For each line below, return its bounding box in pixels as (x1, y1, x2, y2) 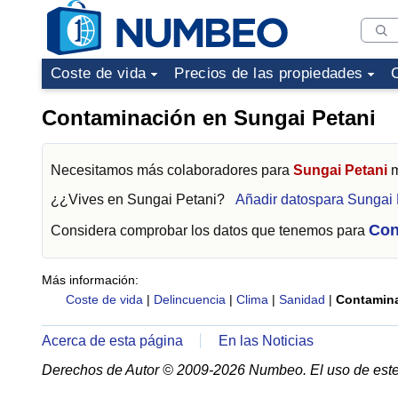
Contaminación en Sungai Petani (42, 106, 376, 130)
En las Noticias (219, 333, 314, 348)
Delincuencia (153, 292, 226, 306)
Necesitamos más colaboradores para (51, 163, 293, 178)
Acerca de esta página (42, 333, 183, 348)
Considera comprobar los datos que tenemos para (51, 223, 369, 238)
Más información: (42, 273, 139, 287)
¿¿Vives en (51, 192, 127, 207)
